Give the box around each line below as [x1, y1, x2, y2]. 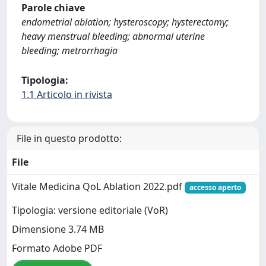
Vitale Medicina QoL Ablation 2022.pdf [12, 179, 185, 193]
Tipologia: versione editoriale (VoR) [12, 204, 168, 217]
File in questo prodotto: [17, 131, 122, 145]
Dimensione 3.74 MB [12, 223, 104, 236]
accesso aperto [189, 182, 241, 192]
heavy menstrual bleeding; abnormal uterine [21, 29, 205, 43]
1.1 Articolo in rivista [21, 87, 112, 101]
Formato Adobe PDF [12, 242, 102, 255]
